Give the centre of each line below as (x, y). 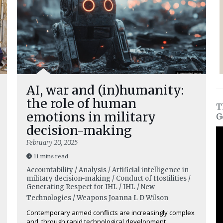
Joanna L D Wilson (138, 198)
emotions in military (91, 117)
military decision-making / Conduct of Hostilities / (109, 178)
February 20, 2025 (52, 143)
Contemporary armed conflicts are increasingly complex (111, 213)
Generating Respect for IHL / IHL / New (91, 187)
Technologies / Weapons (67, 198)
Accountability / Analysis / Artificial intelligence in (108, 170)
